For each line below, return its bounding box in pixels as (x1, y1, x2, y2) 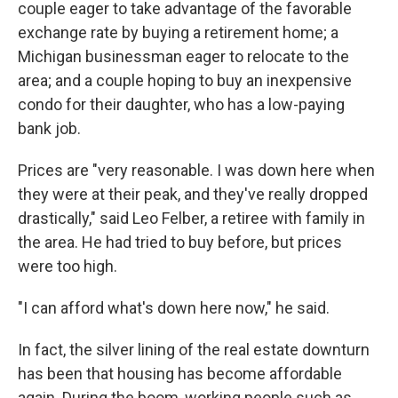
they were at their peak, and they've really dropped (18, 185, 368, 203)
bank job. (18, 119, 81, 138)
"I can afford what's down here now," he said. (18, 298, 330, 317)
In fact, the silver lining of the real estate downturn (18, 340, 370, 359)
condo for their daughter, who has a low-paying (18, 95, 345, 114)
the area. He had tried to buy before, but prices (18, 233, 342, 251)
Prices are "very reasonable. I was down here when (18, 161, 375, 179)
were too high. (18, 257, 117, 275)
